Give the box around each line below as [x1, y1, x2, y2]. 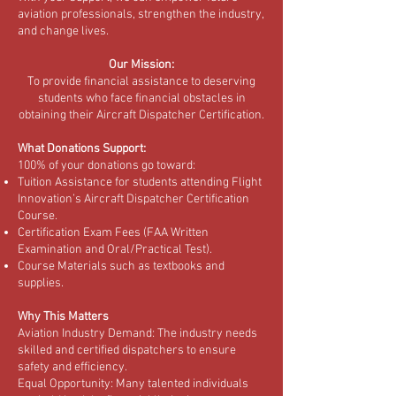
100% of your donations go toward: [18, 158, 195, 173]
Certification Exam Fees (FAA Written [18, 225, 209, 240]
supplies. [18, 276, 64, 291]
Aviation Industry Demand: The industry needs [18, 326, 257, 341]
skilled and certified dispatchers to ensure [18, 343, 236, 358]
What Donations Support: [18, 141, 146, 156]
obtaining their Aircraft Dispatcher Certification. [19, 108, 264, 123]
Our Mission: [109, 57, 174, 72]
